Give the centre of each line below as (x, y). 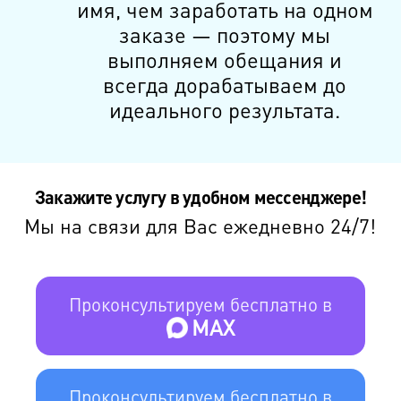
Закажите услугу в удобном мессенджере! (200, 196)
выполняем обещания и (225, 59)
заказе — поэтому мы (225, 34)
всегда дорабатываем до (225, 84)
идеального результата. (225, 109)
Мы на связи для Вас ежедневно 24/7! (200, 225)
